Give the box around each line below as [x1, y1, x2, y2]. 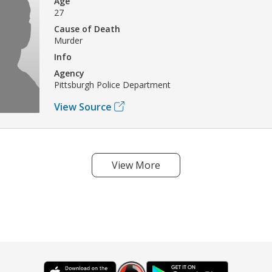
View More [112, 158, 160, 172]
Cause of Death [54, 22, 120, 35]
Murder [54, 34, 83, 46]
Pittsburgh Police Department [54, 78, 171, 90]
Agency [54, 67, 84, 79]
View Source [54, 100, 112, 114]
